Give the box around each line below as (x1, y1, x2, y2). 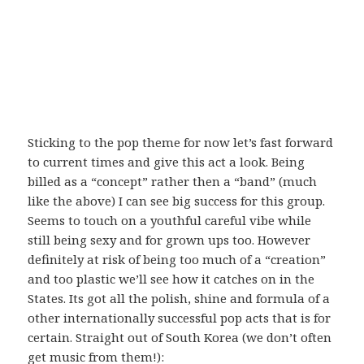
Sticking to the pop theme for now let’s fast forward (28, 134, 334, 151)
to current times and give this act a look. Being (28, 154, 305, 171)
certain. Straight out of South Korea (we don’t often (28, 329, 332, 346)
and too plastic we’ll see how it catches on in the (28, 271, 315, 288)
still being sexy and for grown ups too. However (28, 232, 311, 249)
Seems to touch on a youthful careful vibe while (28, 212, 312, 229)
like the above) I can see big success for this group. (28, 193, 326, 210)
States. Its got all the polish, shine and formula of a (28, 290, 331, 307)
